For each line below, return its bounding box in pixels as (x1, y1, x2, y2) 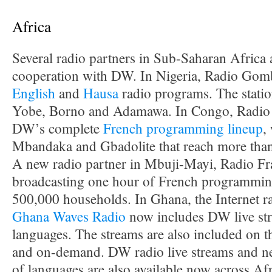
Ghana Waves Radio (12, 207, 126, 226)
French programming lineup (103, 119, 263, 138)
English (12, 84, 55, 103)
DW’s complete (12, 119, 103, 138)
